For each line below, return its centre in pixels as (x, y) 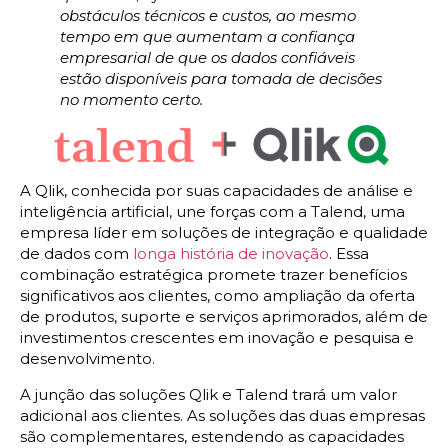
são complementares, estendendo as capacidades (212, 436)
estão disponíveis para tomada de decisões (221, 78)
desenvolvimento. (87, 359)
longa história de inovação (231, 254)
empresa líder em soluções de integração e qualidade (224, 233)
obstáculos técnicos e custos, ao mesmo (208, 15)
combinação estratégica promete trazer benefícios (213, 275)
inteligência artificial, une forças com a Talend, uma (212, 212)
